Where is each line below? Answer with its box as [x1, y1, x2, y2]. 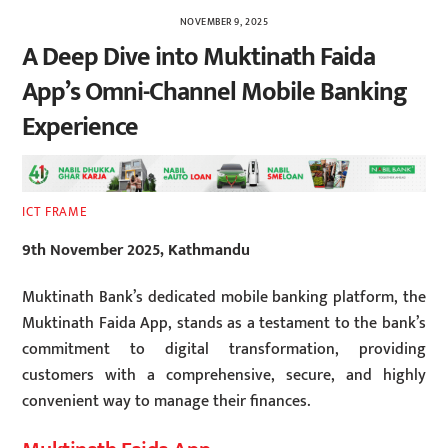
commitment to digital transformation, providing [22, 335, 426, 363]
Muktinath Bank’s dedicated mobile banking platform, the [22, 283, 426, 311]
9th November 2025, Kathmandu [22, 237, 251, 265]
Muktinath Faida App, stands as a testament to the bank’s [22, 309, 426, 337]
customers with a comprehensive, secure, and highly [22, 361, 426, 389]
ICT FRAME [22, 200, 88, 223]
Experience [22, 105, 139, 149]
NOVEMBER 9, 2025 [179, 13, 269, 30]
